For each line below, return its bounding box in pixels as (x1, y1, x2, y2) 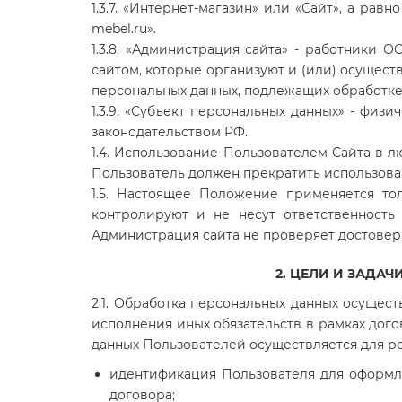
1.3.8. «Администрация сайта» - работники (92, 40, 383, 57)
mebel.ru (92, 20, 147, 37)
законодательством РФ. (92, 123, 248, 140)
